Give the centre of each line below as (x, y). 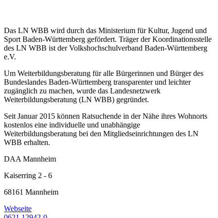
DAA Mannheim (30, 159)
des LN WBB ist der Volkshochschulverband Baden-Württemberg (106, 48)
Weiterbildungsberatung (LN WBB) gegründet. (76, 100)
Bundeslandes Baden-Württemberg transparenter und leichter (97, 82)
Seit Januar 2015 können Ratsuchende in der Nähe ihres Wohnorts (106, 116)
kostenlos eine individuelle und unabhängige (72, 125)
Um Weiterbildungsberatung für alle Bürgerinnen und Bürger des (104, 73)
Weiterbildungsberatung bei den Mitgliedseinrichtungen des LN (101, 134)
